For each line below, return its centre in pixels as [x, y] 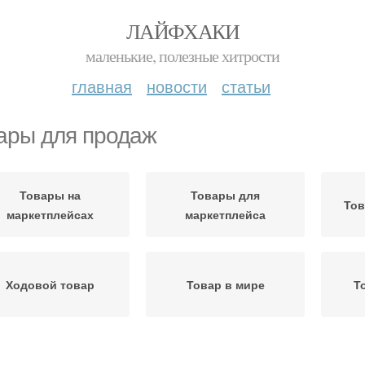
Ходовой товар [50, 284]
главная [102, 86]
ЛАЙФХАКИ [182, 31]
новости [177, 86]
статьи [246, 86]
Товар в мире [225, 284]
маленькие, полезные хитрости [182, 56]
